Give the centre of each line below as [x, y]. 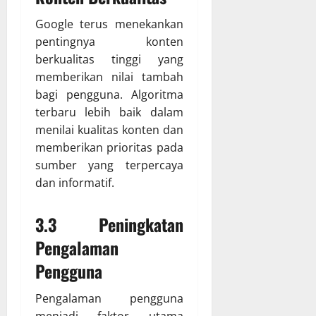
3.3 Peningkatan [109, 225]
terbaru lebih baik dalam [109, 113]
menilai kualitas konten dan [109, 130]
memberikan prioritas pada [109, 148]
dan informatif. [75, 183]
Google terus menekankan [109, 24]
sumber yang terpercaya [109, 165]
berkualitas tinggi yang [109, 60]
